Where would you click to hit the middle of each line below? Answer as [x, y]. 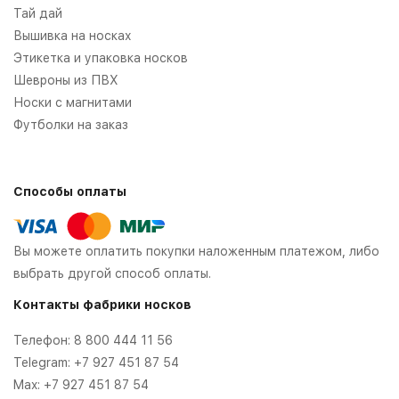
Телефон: [44, 340]
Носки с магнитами [73, 103]
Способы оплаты [70, 192]
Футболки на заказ [71, 125]
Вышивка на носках [73, 36]
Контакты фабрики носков [102, 304]
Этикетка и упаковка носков [101, 58]
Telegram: [44, 362]
